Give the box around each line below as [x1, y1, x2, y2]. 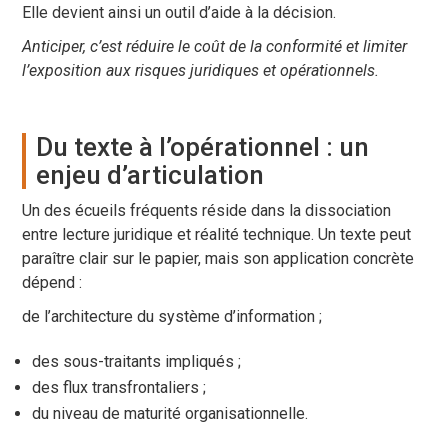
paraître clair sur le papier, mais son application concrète [22, 249, 415, 269]
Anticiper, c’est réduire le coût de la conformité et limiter [22, 37, 408, 57]
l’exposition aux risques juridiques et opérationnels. [22, 61, 380, 81]
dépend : [22, 273, 83, 293]
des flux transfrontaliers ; [32, 378, 207, 398]
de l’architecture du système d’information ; [22, 307, 323, 327]
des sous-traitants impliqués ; [32, 352, 242, 372]
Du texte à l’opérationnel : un [36, 132, 370, 163]
